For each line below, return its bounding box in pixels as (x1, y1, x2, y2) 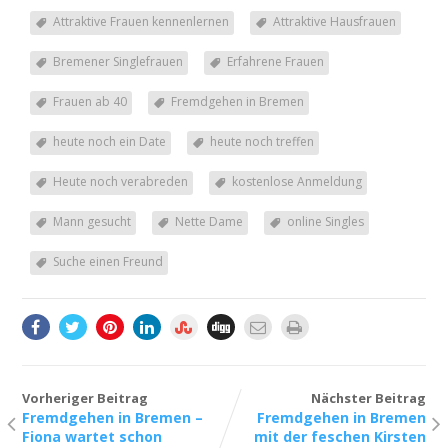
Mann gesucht (52, 213, 131, 231)
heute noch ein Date (52, 133, 166, 151)
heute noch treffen (209, 133, 314, 151)
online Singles (286, 213, 364, 231)
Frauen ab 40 (52, 93, 127, 111)
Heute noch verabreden (52, 173, 188, 191)
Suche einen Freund (52, 253, 163, 271)
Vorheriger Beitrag (21, 389, 148, 408)
